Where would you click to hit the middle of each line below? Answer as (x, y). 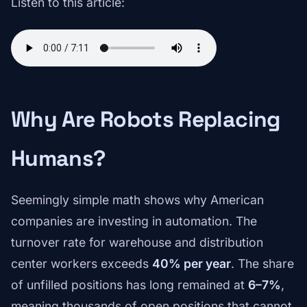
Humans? (59, 159)
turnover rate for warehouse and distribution (137, 243)
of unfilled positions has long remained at (130, 285)
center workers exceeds (82, 264)
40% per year (192, 264)
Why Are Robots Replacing (146, 120)
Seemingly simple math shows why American (137, 200)
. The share (262, 264)
